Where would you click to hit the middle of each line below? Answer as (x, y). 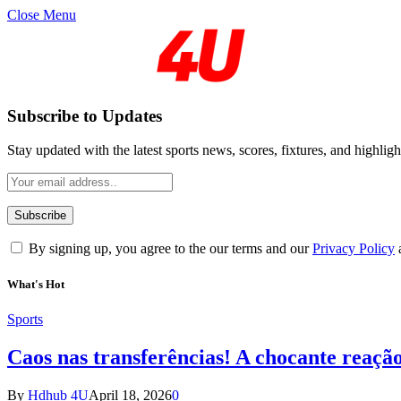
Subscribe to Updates (85, 115)
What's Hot (36, 284)
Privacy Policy (354, 249)
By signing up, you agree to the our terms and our (169, 249)
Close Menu (42, 15)
